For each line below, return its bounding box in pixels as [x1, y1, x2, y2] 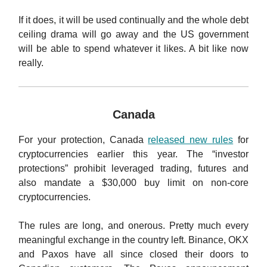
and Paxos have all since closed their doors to [18, 249, 249, 260]
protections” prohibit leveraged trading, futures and [18, 163, 249, 174]
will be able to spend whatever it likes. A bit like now [18, 44, 249, 54]
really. [18, 58, 44, 69]
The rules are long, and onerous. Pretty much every [18, 221, 249, 231]
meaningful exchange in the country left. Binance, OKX [18, 235, 249, 246]
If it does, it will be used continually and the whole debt [18, 15, 249, 26]
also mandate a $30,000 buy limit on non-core [18, 178, 249, 188]
